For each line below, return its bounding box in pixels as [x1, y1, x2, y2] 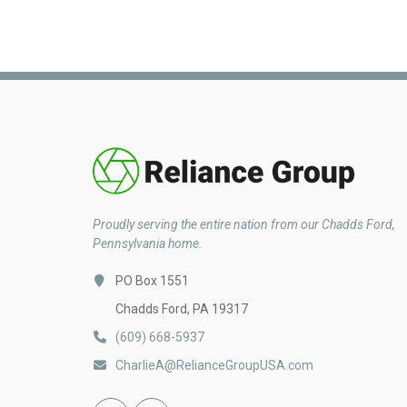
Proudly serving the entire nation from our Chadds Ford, [93, 217, 395, 233]
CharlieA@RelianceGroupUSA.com [115, 358, 313, 373]
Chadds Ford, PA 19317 [115, 302, 248, 317]
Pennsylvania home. [93, 236, 203, 252]
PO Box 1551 [115, 273, 189, 289]
